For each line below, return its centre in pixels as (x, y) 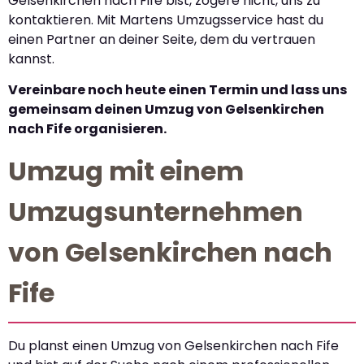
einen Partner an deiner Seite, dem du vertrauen (162, 39)
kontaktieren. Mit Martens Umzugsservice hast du (166, 19)
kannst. (31, 58)
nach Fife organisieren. (87, 129)
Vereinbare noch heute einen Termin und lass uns (178, 90)
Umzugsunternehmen (156, 211)
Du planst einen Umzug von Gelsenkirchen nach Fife (173, 345)
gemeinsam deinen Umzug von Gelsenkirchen (166, 110)
